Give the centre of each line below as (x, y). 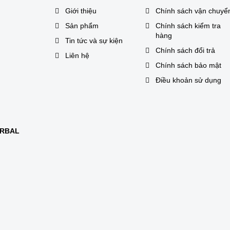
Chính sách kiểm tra (188, 25)
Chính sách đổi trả (185, 50)
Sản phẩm (82, 25)
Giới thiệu (81, 11)
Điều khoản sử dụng (188, 80)
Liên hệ (77, 55)
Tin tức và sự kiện (94, 40)
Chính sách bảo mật (188, 65)
